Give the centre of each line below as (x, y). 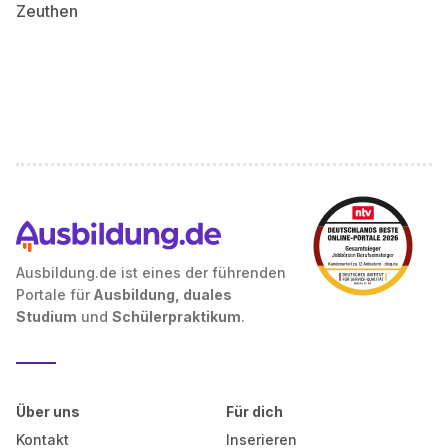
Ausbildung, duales (161, 294)
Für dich (254, 411)
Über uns (48, 411)
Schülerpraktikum (176, 316)
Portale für (53, 294)
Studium (46, 316)
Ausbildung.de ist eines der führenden (151, 272)
